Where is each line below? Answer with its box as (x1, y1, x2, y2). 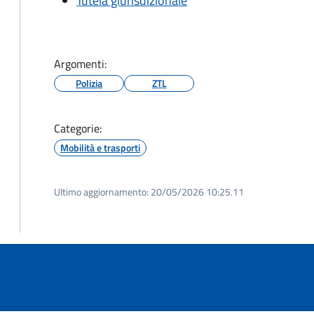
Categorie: (54, 120, 102, 137)
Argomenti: (54, 55, 107, 72)
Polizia (76, 76, 102, 90)
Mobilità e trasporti (60, 140, 140, 155)
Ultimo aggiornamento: (54, 184, 149, 199)
